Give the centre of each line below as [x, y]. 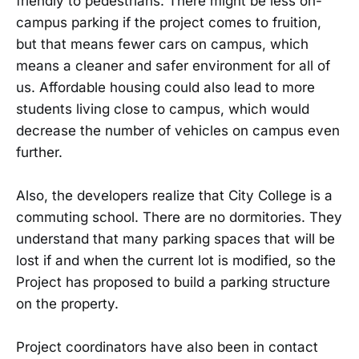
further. [39, 152]
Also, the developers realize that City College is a [174, 196]
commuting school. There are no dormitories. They [179, 218]
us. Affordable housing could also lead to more [165, 87]
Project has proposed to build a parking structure [173, 282]
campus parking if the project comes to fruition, [169, 22]
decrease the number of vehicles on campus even [178, 131]
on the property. [67, 304]
